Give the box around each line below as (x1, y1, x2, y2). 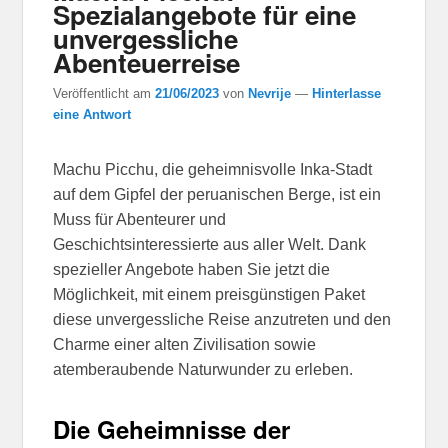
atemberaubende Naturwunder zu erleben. (53, 360, 354, 378)
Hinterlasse (312, 85, 382, 101)
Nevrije (248, 85, 292, 101)
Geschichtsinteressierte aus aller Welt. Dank (53, 235, 367, 253)
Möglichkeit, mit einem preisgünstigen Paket (53, 285, 366, 303)
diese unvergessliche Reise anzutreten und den (53, 310, 392, 328)
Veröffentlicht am (53, 85, 156, 101)
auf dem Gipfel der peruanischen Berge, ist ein (53, 185, 382, 203)
